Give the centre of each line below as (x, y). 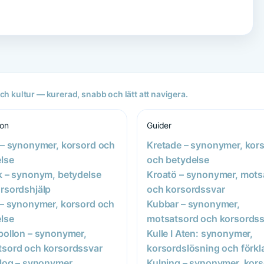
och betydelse (178, 159)
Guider (159, 125)
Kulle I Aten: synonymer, (200, 233)
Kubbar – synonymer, (193, 204)
